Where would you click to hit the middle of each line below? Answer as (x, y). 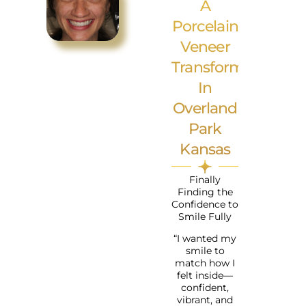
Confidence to (205, 204)
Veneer (205, 46)
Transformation (226, 67)
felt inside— (205, 276)
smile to (205, 251)
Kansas (205, 149)
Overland (205, 108)
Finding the (205, 192)
